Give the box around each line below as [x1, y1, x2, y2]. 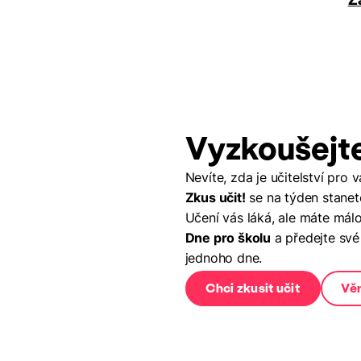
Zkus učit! [185, 189, 246, 205]
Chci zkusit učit [205, 280, 301, 297]
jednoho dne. [185, 250, 263, 266]
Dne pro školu [185, 230, 271, 246]
